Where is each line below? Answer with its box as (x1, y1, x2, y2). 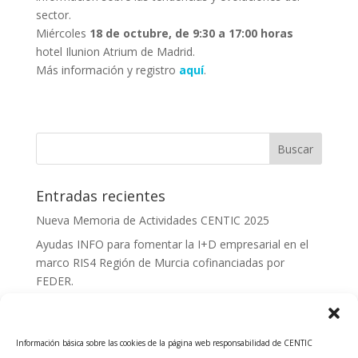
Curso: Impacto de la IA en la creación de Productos (35, 321, 304, 336)
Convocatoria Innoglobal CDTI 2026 (35, 297, 221, 312)
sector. (35, 7, 71, 22)
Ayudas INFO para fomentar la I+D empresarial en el (35, 237, 308, 252)
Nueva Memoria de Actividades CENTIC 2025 (35, 213, 269, 228)
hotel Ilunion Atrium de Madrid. (35, 44, 195, 59)
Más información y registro (35, 62, 179, 78)
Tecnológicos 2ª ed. (35, 340, 137, 355)
